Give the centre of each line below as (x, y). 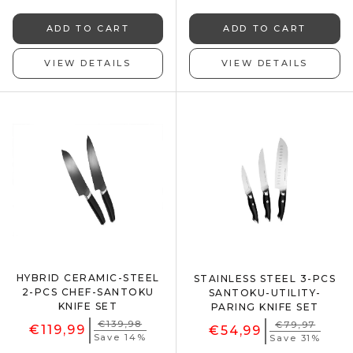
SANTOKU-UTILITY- (265, 292)
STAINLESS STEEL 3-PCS (265, 278)
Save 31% (295, 338)
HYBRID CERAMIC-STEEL (88, 277)
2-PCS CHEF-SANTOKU (88, 292)
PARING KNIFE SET (265, 307)
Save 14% (120, 337)
